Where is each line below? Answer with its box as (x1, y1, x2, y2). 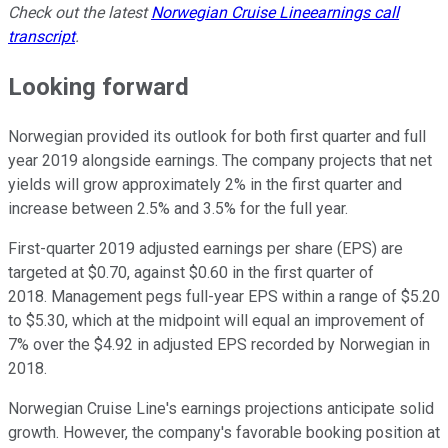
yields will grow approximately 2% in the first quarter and (8, 175, 402, 195)
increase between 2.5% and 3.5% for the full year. (8, 199, 348, 219)
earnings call (309, 3, 399, 23)
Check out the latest (8, 3, 151, 23)
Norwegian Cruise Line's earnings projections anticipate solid (8, 399, 434, 419)
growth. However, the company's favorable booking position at (8, 423, 440, 443)
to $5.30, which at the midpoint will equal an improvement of (8, 311, 425, 331)
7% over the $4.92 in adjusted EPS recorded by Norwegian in (8, 335, 430, 355)
